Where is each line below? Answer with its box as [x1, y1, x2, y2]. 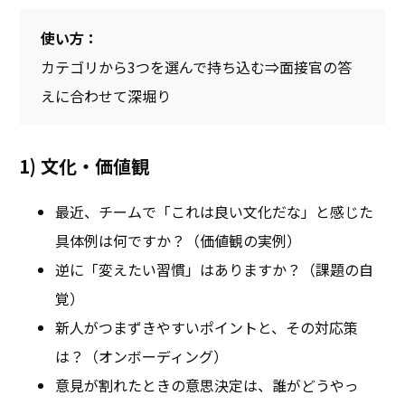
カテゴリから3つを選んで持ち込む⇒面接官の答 [41, 55, 352, 78]
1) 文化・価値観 [19, 152, 149, 179]
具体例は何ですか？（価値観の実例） [55, 229, 301, 251]
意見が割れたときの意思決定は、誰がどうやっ [55, 373, 359, 396]
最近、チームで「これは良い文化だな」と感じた [55, 200, 373, 222]
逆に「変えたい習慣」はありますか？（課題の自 [55, 258, 373, 280]
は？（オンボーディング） [55, 344, 228, 367]
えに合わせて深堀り [41, 84, 171, 107]
